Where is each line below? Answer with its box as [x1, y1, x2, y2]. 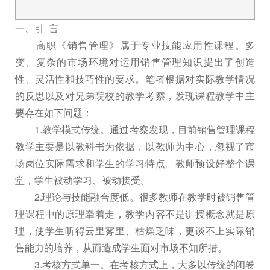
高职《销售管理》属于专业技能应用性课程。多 [15, 37, 255, 52]
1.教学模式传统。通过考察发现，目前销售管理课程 [15, 122, 255, 136]
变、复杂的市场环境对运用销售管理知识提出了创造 [15, 54, 255, 69]
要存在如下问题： [15, 105, 92, 119]
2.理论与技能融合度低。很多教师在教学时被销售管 [15, 189, 255, 204]
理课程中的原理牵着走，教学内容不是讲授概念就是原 [15, 206, 255, 221]
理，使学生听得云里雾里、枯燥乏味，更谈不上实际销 [15, 223, 255, 237]
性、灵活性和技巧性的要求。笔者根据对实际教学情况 [15, 71, 255, 86]
